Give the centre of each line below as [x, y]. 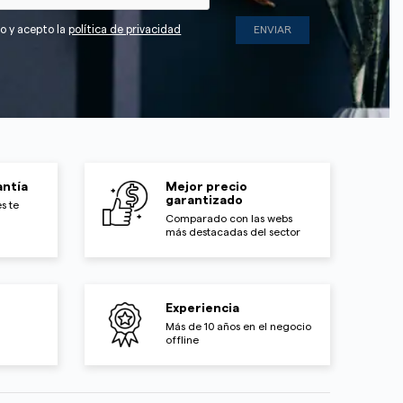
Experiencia [203, 308]
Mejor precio [207, 187]
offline [183, 340]
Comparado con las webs [229, 218]
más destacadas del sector [233, 232]
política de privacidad [125, 29]
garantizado [205, 200]
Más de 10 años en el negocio [239, 326]
